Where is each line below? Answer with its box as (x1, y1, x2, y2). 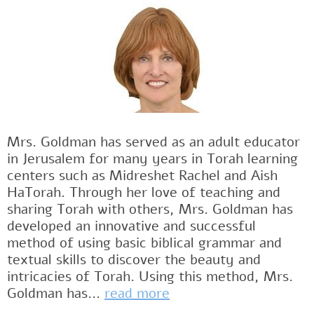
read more (104, 284, 170, 303)
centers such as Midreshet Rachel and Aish (7, 166, 278, 186)
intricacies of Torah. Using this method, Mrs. (7, 267, 293, 287)
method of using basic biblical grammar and (7, 233, 282, 253)
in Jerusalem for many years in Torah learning (7, 149, 298, 169)
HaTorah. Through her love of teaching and (7, 183, 280, 203)
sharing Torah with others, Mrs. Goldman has (7, 200, 293, 219)
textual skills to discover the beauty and (7, 250, 261, 270)
